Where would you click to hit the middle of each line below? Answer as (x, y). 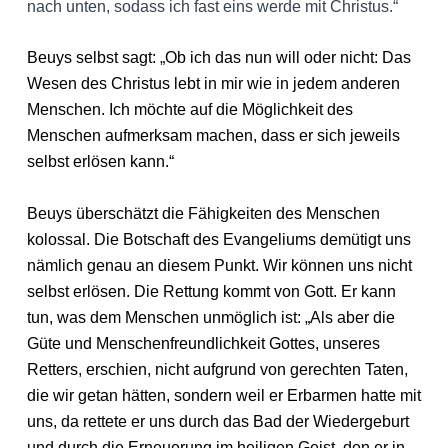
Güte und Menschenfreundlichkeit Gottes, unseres (203, 343)
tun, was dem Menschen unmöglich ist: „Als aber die (210, 317)
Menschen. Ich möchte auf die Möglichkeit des (189, 110)
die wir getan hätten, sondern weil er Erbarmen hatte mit (223, 395)
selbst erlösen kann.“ (100, 162)
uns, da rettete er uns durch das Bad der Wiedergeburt (217, 421)
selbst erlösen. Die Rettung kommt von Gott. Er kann (211, 291)
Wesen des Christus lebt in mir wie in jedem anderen (213, 84)
